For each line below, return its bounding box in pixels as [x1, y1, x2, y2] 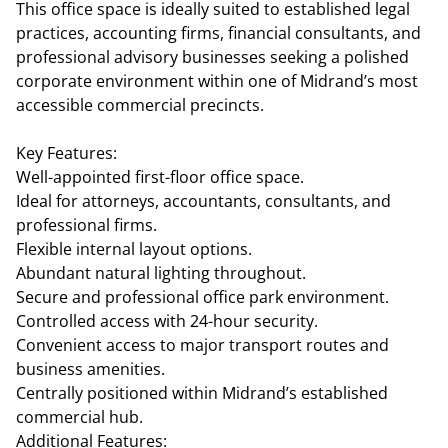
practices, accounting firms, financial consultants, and [16, 22, 421, 44]
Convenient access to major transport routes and [16, 334, 389, 356]
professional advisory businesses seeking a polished [16, 46, 409, 68]
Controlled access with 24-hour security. [16, 310, 318, 332]
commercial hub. [16, 406, 143, 428]
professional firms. [16, 214, 157, 236]
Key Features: [16, 142, 117, 164]
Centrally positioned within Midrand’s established [16, 382, 388, 404]
